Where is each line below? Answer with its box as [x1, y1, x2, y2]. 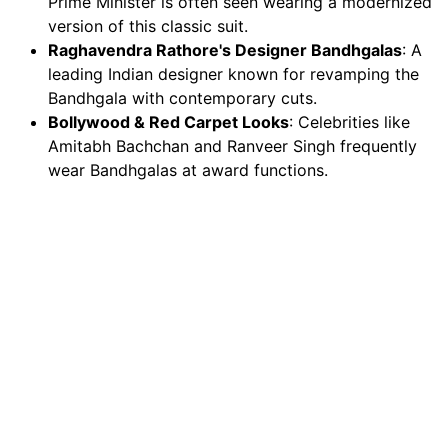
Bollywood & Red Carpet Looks [48, 112, 289, 133]
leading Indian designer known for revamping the [48, 64, 419, 85]
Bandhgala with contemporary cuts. [48, 88, 317, 109]
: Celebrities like [289, 112, 410, 133]
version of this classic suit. [48, 16, 248, 37]
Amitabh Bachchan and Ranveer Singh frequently [48, 136, 417, 157]
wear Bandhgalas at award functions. [48, 160, 328, 181]
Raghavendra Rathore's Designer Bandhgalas [48, 40, 402, 61]
